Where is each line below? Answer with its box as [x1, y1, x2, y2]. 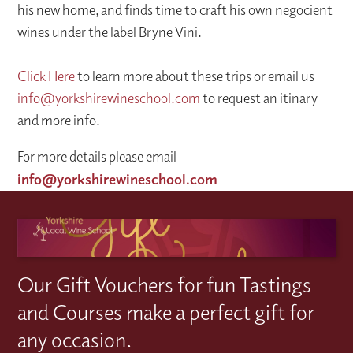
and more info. [17, 110, 101, 129]
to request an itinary [200, 88, 318, 107]
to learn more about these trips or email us [75, 66, 315, 85]
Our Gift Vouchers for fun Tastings [17, 270, 312, 298]
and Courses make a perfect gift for [17, 298, 315, 325]
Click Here [17, 66, 76, 85]
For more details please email [17, 147, 177, 165]
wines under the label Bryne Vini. [17, 22, 203, 41]
